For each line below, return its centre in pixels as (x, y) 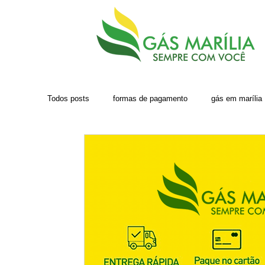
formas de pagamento (150, 99)
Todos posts (68, 99)
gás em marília (237, 99)
